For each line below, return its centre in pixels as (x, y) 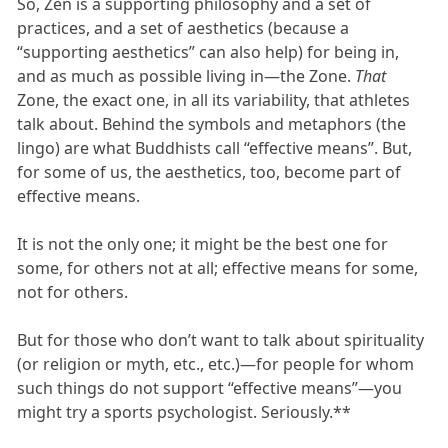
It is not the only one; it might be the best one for (203, 243)
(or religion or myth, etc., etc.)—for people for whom (216, 363)
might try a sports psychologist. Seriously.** (184, 411)
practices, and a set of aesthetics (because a (183, 27)
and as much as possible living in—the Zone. (186, 75)
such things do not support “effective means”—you (210, 387)
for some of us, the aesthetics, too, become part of (209, 171)
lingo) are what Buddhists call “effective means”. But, (215, 147)
